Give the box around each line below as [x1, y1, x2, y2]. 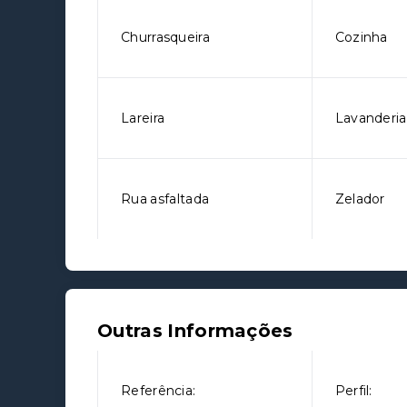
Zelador [334, 191, 385, 207]
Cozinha [334, 29, 388, 45]
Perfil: [334, 382, 372, 399]
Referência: [121, 382, 196, 399]
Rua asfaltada [121, 191, 210, 207]
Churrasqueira [121, 29, 210, 45]
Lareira [121, 110, 165, 126]
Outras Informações [97, 320, 293, 342]
